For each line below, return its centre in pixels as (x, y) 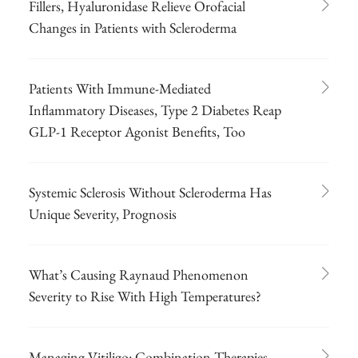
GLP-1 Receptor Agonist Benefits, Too (137, 131)
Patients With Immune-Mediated (120, 88)
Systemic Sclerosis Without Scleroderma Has (150, 192)
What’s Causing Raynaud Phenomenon (139, 274)
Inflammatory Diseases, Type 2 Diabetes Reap (155, 109)
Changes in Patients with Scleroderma (133, 27)
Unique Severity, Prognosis (103, 213)
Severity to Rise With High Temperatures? (145, 296)
